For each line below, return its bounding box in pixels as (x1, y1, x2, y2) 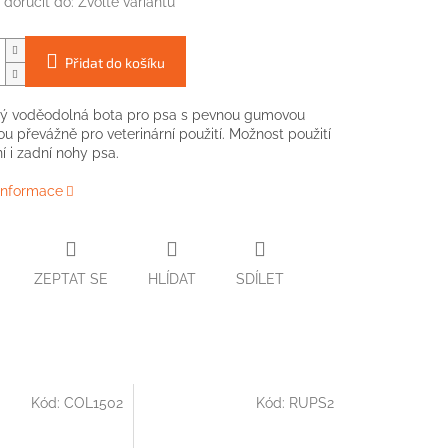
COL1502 (64, 395, 124, 412)
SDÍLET (235, 270, 284, 287)
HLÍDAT (147, 270, 196, 287)
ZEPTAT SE (33, 270, 108, 287)
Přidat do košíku (64, 54, 165, 72)
